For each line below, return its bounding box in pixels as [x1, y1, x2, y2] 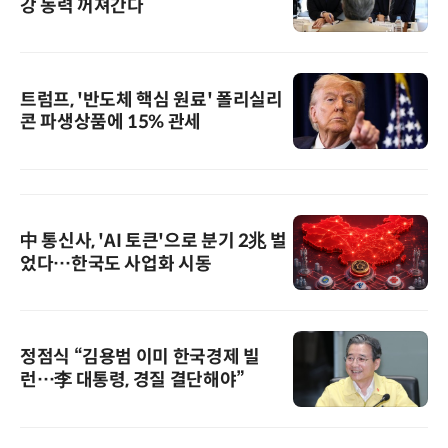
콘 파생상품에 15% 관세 [20, 110, 201, 133]
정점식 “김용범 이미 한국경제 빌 [20, 345, 260, 368]
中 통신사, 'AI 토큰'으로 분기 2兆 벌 [20, 230, 287, 253]
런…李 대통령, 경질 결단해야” [20, 368, 245, 391]
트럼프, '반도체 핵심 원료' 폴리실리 [20, 88, 283, 111]
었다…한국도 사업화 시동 [20, 253, 212, 276]
